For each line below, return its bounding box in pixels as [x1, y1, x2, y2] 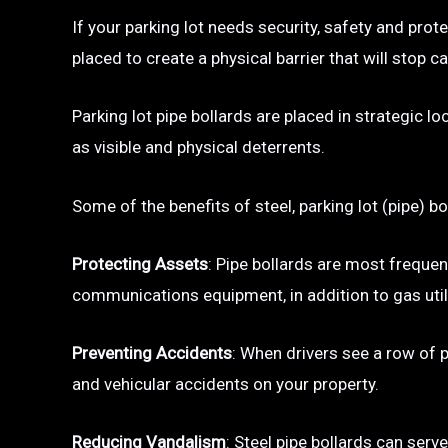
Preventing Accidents [72, 343, 232, 364]
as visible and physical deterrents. [72, 137, 325, 158]
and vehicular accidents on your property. [72, 374, 379, 395]
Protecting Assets [72, 253, 208, 274]
